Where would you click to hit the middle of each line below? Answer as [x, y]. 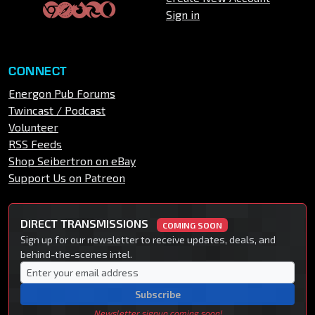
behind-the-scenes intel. [76, 255]
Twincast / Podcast [57, 110]
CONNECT [38, 71]
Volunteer [33, 127]
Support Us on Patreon [67, 178]
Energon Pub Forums [62, 94]
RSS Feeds [35, 144]
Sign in [183, 15]
